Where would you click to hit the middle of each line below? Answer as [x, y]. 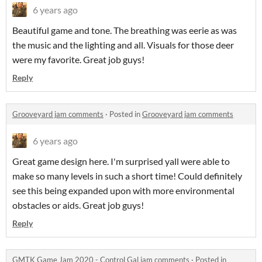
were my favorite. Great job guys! [78, 60]
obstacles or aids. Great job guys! [78, 205]
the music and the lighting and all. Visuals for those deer [123, 45]
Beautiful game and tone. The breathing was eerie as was [125, 30]
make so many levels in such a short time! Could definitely [127, 176]
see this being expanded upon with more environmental [123, 191]
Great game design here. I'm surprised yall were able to [121, 161]
